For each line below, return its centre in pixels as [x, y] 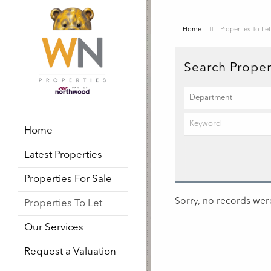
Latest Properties [63, 155]
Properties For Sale [68, 179]
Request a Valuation [70, 252]
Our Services [54, 227]
